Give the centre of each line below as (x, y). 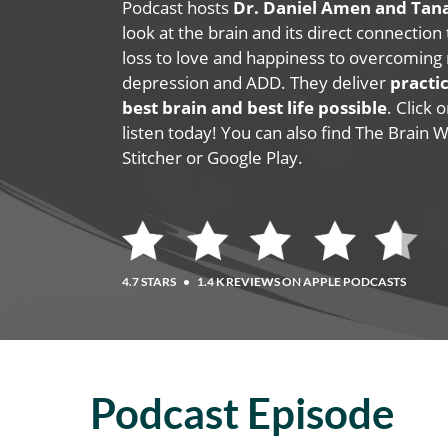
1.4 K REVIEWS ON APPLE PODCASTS (301, 282)
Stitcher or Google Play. (213, 157)
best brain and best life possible (255, 107)
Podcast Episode (241, 413)
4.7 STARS (150, 282)
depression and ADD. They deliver (256, 82)
